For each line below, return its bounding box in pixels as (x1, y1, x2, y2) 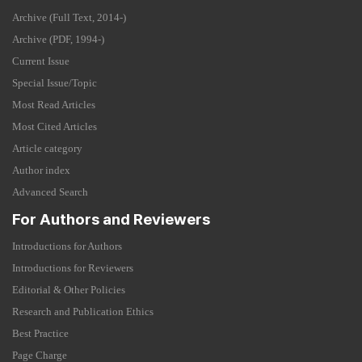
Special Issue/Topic (12, 77, 97, 89)
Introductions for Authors (12, 240, 122, 252)
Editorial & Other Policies (12, 284, 125, 296)
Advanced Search (12, 186, 88, 198)
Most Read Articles (12, 99, 95, 111)
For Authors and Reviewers (12, 209, 210, 229)
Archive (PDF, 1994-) (12, 33, 104, 45)
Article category (12, 142, 82, 154)
